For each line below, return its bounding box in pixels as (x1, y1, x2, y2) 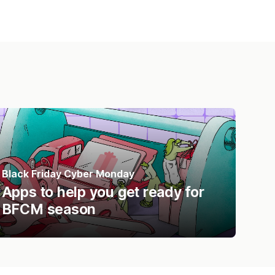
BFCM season (1, 200, 96, 218)
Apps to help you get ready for (1, 183, 204, 201)
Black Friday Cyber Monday (1, 167, 134, 180)
